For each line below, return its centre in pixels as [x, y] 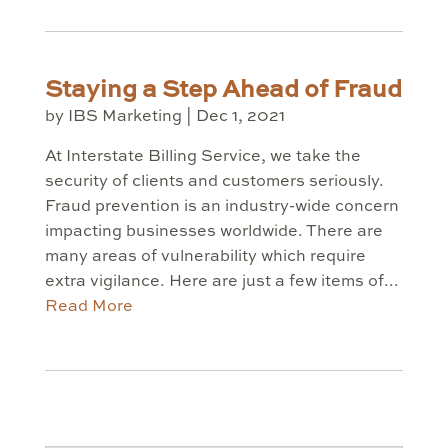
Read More [88, 307]
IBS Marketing [124, 117]
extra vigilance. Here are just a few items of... [221, 282]
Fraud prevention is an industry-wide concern [221, 207]
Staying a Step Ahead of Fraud [223, 91]
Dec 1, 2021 [240, 117]
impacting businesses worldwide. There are [213, 232]
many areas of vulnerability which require [205, 257]
